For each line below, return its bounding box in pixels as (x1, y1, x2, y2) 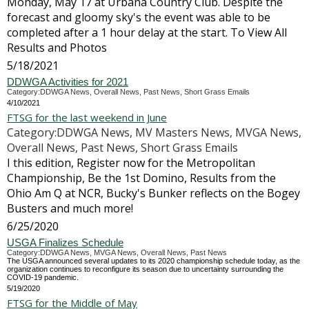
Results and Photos (7, 40, 107, 55)
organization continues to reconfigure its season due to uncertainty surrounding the (7, 265, 283, 273)
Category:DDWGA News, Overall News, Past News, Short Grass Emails (7, 88, 250, 96)
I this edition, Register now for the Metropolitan (7, 155, 255, 170)
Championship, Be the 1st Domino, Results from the (7, 170, 276, 186)
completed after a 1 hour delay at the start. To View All (7, 25, 287, 40)
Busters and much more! (7, 201, 133, 216)
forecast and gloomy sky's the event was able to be (7, 10, 270, 25)
